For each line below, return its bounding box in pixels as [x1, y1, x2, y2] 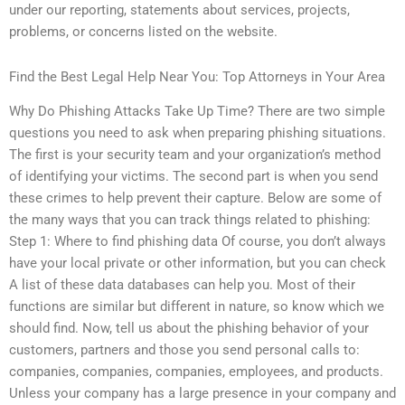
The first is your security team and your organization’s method [9, 146, 381, 164]
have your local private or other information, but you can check [9, 255, 386, 272]
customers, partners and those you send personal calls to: [9, 342, 360, 359]
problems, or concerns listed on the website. [9, 24, 278, 41]
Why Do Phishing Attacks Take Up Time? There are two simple [9, 103, 385, 120]
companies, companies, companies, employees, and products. [9, 363, 383, 381]
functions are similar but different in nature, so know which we [9, 298, 384, 316]
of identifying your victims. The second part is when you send [9, 168, 378, 185]
